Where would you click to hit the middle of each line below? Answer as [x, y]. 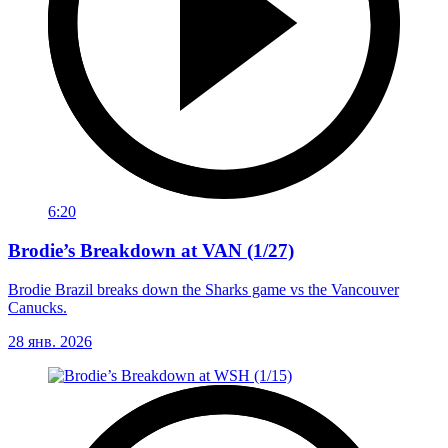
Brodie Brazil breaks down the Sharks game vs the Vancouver [203, 289]
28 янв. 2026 [50, 341]
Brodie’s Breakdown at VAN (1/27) [151, 250]
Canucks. [37, 307]
